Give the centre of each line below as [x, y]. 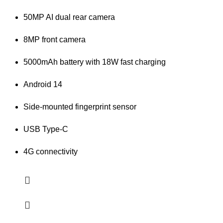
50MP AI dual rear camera [69, 17]
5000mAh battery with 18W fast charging [95, 62]
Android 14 [43, 84]
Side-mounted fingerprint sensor [80, 107]
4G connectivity [51, 151]
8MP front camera [55, 39]
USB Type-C [46, 129]
